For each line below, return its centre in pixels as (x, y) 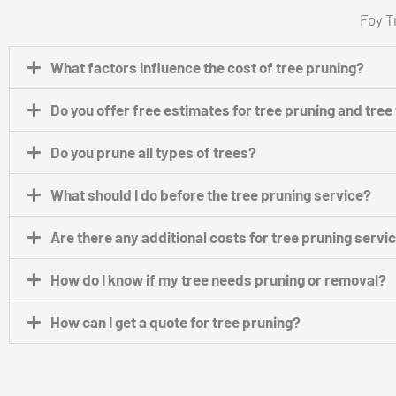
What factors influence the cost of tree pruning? (207, 68)
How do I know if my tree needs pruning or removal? (218, 280)
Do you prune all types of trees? (153, 152)
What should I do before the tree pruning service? (210, 195)
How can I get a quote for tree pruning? (175, 322)
